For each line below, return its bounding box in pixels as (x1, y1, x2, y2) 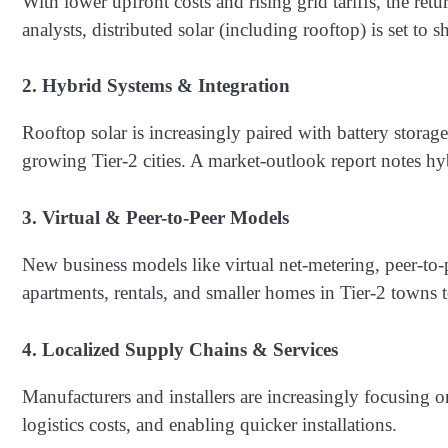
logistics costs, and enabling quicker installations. (22, 413, 397, 435)
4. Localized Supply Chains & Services (22, 338, 338, 360)
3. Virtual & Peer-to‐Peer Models (22, 206, 289, 228)
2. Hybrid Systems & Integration (22, 75, 290, 97)
